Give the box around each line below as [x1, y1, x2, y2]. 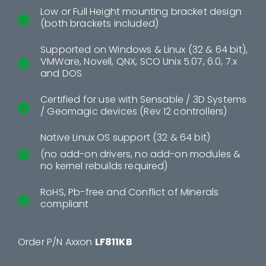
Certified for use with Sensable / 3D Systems [40, 92, 247, 106]
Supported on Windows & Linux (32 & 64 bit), [40, 42, 248, 56]
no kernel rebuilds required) [40, 159, 168, 173]
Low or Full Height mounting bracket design [40, 4, 242, 18]
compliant [40, 197, 89, 211]
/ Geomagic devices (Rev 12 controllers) [40, 104, 227, 118]
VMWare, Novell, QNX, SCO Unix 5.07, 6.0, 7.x [40, 54, 237, 68]
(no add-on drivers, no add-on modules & [40, 147, 241, 161]
